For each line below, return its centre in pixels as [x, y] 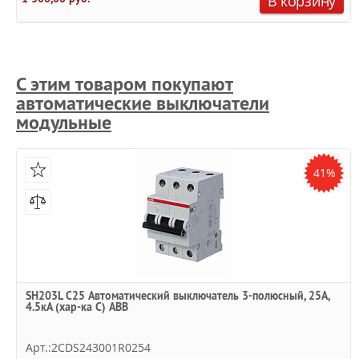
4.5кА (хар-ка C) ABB [77, 307]
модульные [64, 122]
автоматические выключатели [143, 103]
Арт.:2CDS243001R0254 [88, 347]
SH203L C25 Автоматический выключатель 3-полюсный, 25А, [177, 296]
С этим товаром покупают [125, 84]
